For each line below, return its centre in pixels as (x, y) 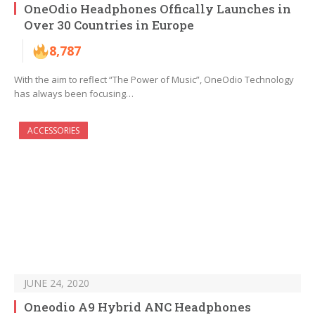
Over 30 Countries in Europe (109, 25)
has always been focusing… (74, 94)
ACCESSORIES (53, 131)
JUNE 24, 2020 (57, 283)
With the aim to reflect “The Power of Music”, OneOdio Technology (154, 80)
